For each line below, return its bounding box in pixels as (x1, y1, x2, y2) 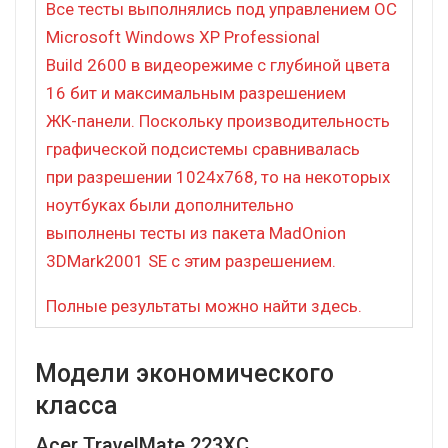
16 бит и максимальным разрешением (46, 82, 346, 103)
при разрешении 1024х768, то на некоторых (46, 166, 390, 187)
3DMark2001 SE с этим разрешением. (46, 250, 336, 271)
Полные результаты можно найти (46, 295, 311, 316)
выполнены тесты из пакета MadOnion (46, 222, 346, 243)
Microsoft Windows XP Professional (46, 26, 320, 47)
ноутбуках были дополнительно (46, 194, 294, 215)
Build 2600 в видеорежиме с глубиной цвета (46, 54, 390, 75)
